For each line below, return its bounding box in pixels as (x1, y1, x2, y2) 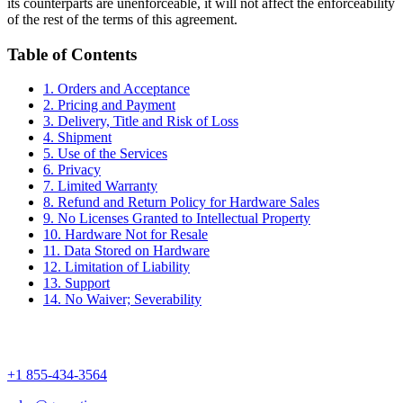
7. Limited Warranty (43, 178, 157, 194)
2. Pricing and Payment (43, 97, 175, 113)
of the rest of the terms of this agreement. (7, 11, 237, 27)
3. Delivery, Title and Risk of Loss (43, 113, 238, 130)
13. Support (43, 275, 110, 291)
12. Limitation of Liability (43, 259, 190, 275)
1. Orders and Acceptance (43, 81, 190, 97)
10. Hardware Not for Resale (43, 227, 208, 243)
